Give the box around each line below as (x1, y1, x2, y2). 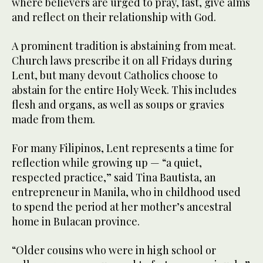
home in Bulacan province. (12, 214, 140, 229)
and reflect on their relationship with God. (12, 10, 216, 25)
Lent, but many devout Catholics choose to (12, 68, 218, 83)
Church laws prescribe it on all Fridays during (12, 53, 232, 68)
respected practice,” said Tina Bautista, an (12, 170, 216, 185)
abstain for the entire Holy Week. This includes (12, 83, 237, 97)
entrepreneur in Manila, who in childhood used (12, 185, 241, 200)
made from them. (12, 112, 95, 127)
